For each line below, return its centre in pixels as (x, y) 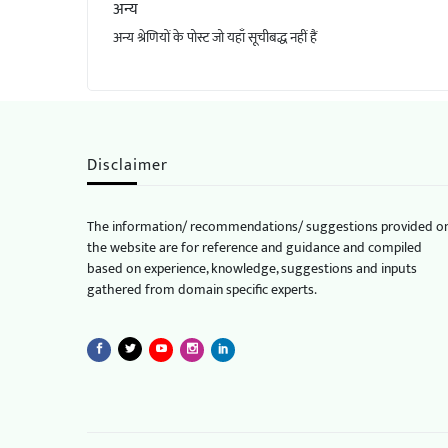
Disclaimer (127, 165)
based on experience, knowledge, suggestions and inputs (252, 268)
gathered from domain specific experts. (202, 289)
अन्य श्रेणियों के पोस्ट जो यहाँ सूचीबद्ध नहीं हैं (215, 37)
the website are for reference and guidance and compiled (254, 247)
